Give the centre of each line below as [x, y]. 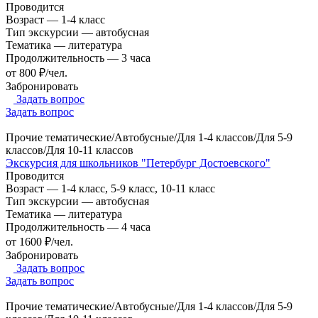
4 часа [136, 226]
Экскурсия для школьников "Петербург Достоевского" [138, 163]
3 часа [136, 57]
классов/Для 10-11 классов [70, 150]
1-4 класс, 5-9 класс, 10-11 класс [138, 188]
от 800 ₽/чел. [37, 72]
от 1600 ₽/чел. [39, 241]
